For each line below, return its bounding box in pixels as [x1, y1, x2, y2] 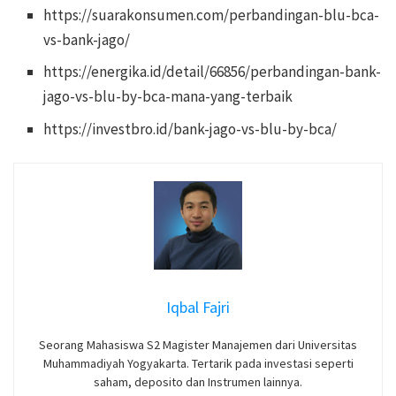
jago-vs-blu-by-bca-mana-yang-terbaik [43, 87, 293, 107]
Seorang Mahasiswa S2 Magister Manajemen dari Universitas [39, 336, 357, 353]
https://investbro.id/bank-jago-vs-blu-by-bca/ [43, 118, 338, 139]
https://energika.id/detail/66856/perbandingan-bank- [43, 62, 382, 82]
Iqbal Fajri [166, 296, 230, 317]
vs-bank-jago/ [43, 29, 131, 49]
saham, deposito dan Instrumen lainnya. [94, 373, 302, 390]
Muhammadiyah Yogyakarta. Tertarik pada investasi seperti [42, 354, 354, 371]
